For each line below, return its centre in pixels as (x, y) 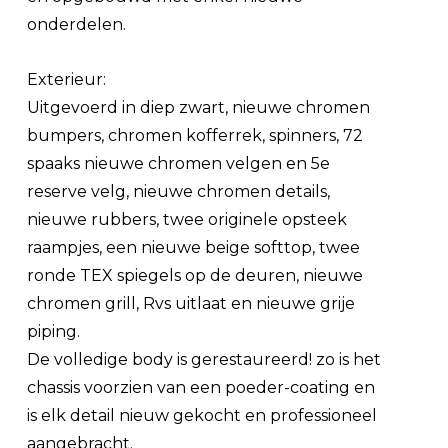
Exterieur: (67, 79)
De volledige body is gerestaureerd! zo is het (204, 359)
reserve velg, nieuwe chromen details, (179, 191)
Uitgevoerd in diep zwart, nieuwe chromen (199, 107)
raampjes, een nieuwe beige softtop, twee (194, 247)
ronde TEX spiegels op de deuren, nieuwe (195, 275)
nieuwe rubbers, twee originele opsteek (187, 219)
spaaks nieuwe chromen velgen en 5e (179, 163)
